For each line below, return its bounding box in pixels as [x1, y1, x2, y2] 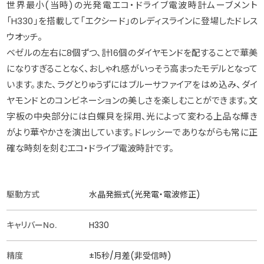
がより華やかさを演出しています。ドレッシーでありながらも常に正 [6, 126, 258, 139]
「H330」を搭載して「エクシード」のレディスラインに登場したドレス [6, 15, 258, 28]
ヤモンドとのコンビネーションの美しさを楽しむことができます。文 [6, 94, 258, 107]
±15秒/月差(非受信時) [89, 250, 172, 262]
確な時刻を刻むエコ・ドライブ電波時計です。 [6, 142, 174, 155]
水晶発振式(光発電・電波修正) [89, 189, 201, 201]
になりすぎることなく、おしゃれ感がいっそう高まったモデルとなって [6, 62, 258, 75]
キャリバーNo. [6, 219, 57, 232]
